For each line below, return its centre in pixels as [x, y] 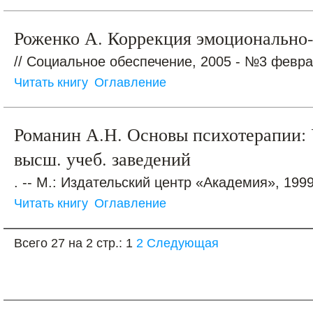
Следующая [183, 243]
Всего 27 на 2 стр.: [70, 243]
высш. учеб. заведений [102, 158]
